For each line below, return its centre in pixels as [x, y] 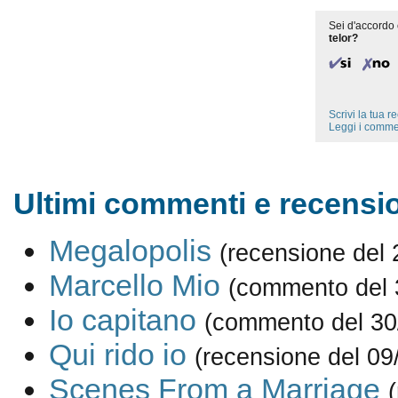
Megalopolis [130, 251]
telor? [343, 38]
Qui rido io [117, 355]
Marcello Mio [134, 286]
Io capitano [122, 320]
